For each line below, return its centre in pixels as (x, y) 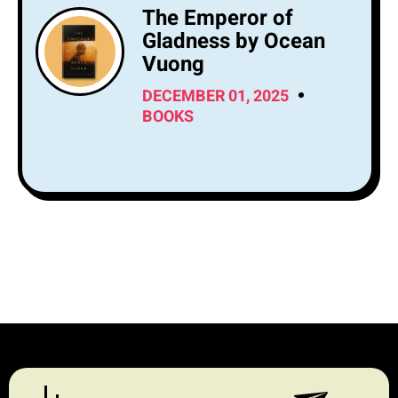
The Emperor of (218, 18)
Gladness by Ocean (234, 41)
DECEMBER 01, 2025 (215, 96)
